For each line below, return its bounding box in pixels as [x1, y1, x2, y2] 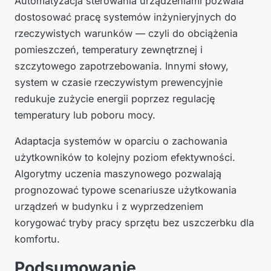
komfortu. [15, 233, 60, 246]
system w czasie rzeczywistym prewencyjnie [15, 76, 223, 89]
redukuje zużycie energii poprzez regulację [15, 93, 215, 105]
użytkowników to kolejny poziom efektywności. [15, 151, 235, 164]
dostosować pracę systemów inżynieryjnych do [15, 11, 237, 24]
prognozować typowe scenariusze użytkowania [15, 184, 237, 197]
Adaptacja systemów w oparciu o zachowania [15, 135, 227, 148]
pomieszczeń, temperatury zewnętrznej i [15, 44, 203, 56]
